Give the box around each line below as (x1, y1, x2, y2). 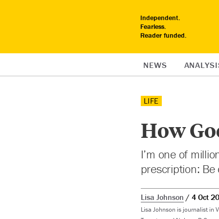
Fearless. (140, 22, 166, 31)
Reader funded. (140, 31, 187, 40)
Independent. (140, 13, 180, 22)
